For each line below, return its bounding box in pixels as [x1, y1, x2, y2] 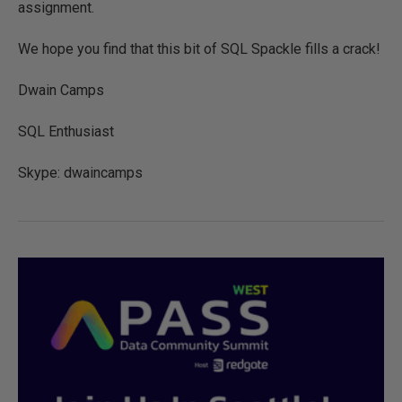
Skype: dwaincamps [18, 164, 143, 181]
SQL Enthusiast [18, 123, 114, 140]
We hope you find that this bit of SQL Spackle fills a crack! [18, 40, 380, 57]
